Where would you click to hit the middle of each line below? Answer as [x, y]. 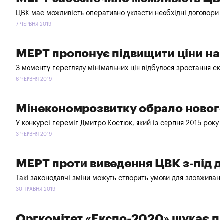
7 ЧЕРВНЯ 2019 [33, 24]
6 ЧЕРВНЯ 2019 [34, 79]
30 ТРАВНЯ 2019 [35, 189]
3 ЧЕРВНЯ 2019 [34, 134]
